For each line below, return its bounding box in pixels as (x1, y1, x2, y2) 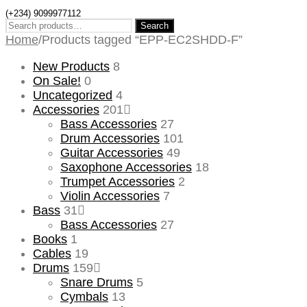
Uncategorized (33, 88, 112, 102)
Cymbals (60, 289, 108, 304)
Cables (33, 246, 71, 260)
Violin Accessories (60, 188, 160, 203)
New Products (33, 59, 110, 73)
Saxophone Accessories (60, 160, 192, 174)
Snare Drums (60, 275, 133, 289)
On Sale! (33, 73, 81, 88)
